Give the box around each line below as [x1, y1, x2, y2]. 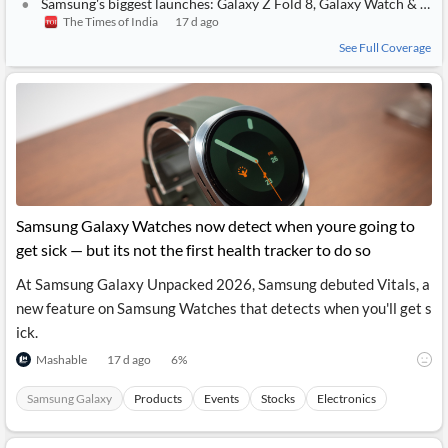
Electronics [317, 391, 376, 406]
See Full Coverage [339, 40, 431, 55]
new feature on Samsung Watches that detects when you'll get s [16, 299, 432, 317]
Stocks [261, 391, 295, 406]
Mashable [36, 351, 87, 367]
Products [134, 391, 182, 406]
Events [204, 391, 239, 406]
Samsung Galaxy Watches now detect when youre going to [16, 216, 415, 235]
